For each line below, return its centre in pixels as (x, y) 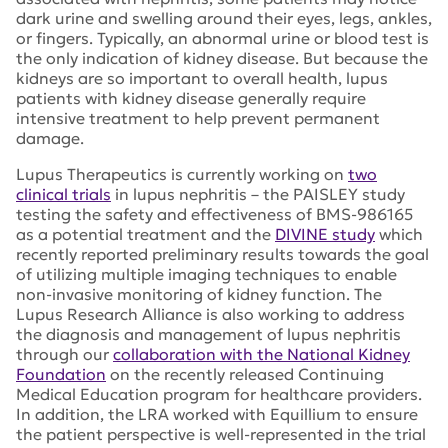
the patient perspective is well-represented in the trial (221, 434)
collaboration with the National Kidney (261, 354)
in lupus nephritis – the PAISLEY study (258, 194)
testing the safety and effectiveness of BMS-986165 (214, 214)
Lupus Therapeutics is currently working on (182, 174)
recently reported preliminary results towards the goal (222, 254)
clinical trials (63, 194)
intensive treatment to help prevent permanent (198, 118)
